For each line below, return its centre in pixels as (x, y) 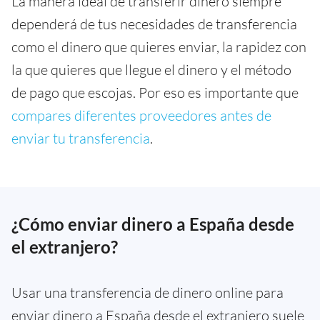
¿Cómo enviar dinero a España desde (153, 224)
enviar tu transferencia (81, 138)
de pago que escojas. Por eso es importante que (155, 92)
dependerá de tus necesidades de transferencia (154, 24)
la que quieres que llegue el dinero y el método (151, 69)
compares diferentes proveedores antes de (141, 115)
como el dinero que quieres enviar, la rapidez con (159, 46)
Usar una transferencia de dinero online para (147, 292)
